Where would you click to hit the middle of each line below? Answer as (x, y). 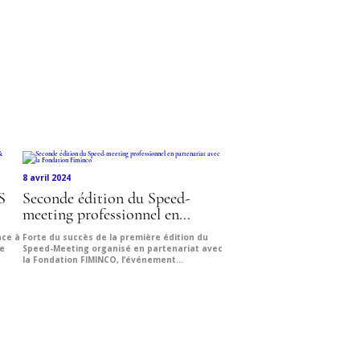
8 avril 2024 (47, 178)
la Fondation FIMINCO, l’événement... (103, 260)
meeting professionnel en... (106, 216)
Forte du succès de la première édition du (115, 237)
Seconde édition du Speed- (106, 200)
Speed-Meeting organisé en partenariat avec (123, 249)
